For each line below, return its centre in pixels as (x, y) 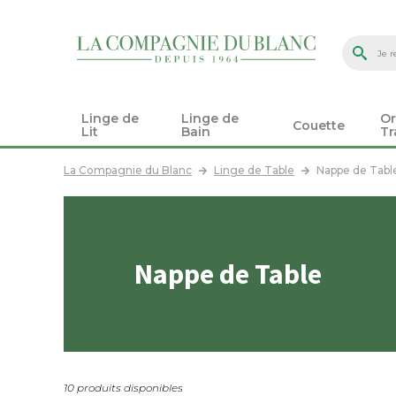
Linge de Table (254, 170)
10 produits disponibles (123, 388)
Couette (319, 125)
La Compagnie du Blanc (128, 170)
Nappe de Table (231, 274)
